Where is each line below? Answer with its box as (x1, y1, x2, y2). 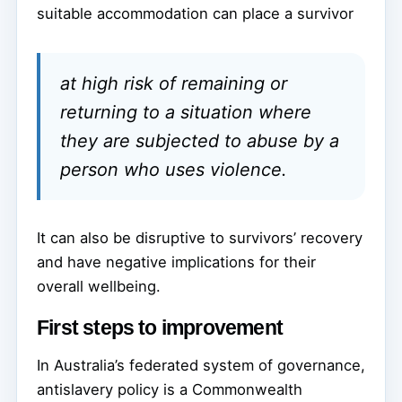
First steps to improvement (37, 316, 283, 340)
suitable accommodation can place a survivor (37, 4, 354, 22)
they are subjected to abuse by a (60, 129, 339, 152)
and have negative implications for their (37, 253, 316, 272)
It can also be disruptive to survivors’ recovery (37, 229, 363, 248)
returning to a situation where (60, 100, 311, 123)
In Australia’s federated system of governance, (37, 356, 365, 375)
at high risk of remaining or (60, 72, 287, 94)
